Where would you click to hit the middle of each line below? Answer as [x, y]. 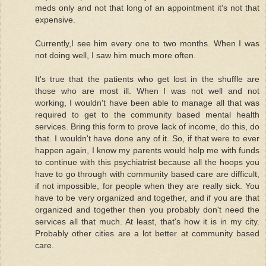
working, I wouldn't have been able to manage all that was [147, 103]
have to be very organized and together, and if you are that [147, 198]
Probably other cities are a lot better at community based [147, 234]
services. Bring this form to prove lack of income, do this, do [147, 127]
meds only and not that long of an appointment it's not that [147, 8]
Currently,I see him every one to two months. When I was [147, 44]
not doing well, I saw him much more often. [115, 56]
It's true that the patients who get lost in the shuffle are [147, 79]
